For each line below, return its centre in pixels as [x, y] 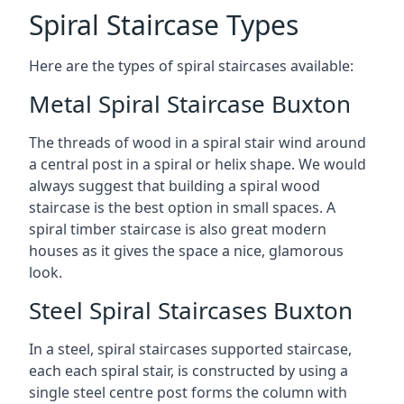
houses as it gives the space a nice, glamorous [186, 251]
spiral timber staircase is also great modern [178, 229]
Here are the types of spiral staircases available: [191, 66]
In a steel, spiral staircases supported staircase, [190, 349]
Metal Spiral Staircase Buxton [190, 104]
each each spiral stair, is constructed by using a [188, 371]
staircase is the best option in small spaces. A [182, 207]
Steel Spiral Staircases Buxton [191, 310]
